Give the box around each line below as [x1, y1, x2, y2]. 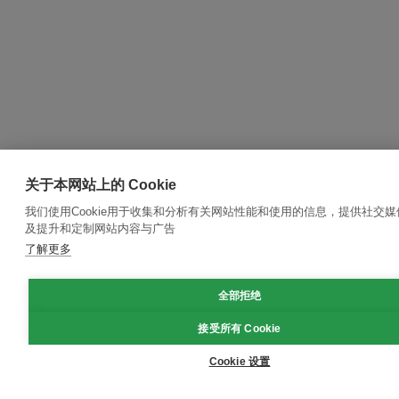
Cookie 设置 [208, 354, 271, 368]
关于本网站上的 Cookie [25, 177, 176, 192]
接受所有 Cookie [198, 322, 281, 335]
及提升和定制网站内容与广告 [25, 222, 175, 235]
